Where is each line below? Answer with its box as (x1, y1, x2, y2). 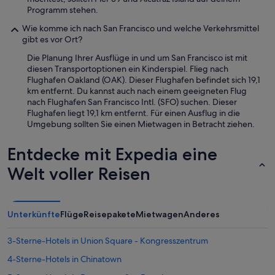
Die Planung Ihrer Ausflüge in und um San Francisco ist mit (27, 52, 247, 64)
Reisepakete (83, 209, 136, 220)
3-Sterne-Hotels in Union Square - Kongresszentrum (7, 235, 208, 247)
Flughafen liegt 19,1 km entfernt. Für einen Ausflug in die (27, 107, 240, 119)
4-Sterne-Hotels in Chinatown (7, 254, 122, 265)
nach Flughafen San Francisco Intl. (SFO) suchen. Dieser (27, 96, 237, 108)
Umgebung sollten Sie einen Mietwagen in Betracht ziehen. (27, 118, 255, 130)
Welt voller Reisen (7, 163, 150, 185)
